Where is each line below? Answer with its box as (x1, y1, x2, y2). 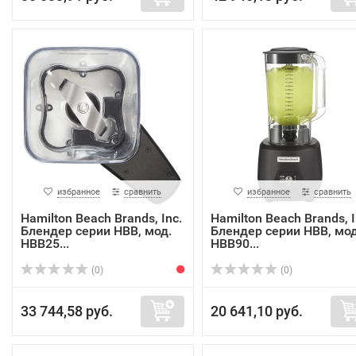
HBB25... (21, 236, 69, 251)
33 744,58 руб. (21, 303, 113, 319)
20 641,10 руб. (210, 303, 303, 319)
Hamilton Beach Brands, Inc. (21, 211, 182, 226)
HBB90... (210, 236, 259, 251)
